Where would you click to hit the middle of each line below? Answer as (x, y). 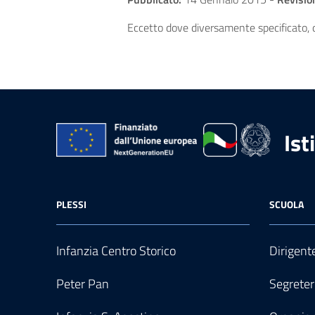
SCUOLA (287, 204)
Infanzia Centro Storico (116, 251)
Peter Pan (83, 284)
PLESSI (71, 204)
